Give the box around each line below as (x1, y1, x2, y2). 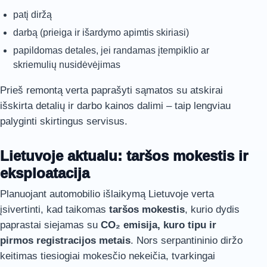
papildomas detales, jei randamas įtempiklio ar (13, 45, 209, 55)
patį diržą (13, 10, 52, 20)
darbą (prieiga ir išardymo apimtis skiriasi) (13, 27, 189, 38)
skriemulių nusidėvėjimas (13, 60, 120, 70)
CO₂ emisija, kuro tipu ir (101, 219, 216, 231)
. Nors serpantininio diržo (131, 235, 243, 246)
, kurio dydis (185, 204, 240, 215)
